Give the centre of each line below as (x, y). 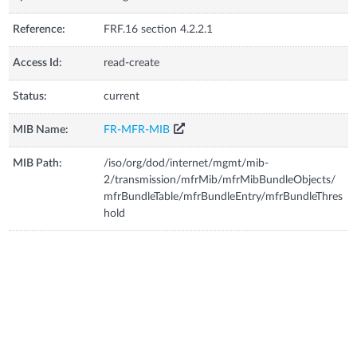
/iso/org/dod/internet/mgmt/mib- (186, 163)
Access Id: (38, 63)
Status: (30, 96)
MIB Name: (41, 129)
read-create (132, 63)
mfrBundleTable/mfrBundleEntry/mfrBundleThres (224, 196)
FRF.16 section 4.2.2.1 (159, 29)
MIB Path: (38, 163)
